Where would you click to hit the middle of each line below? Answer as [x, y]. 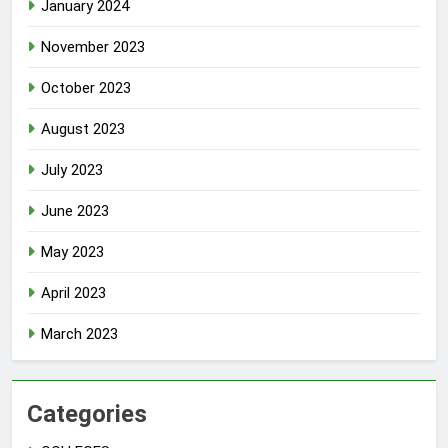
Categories [87, 414]
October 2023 [86, 88]
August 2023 [83, 129]
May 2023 [72, 252]
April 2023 [73, 293]
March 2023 [79, 334]
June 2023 [75, 211]
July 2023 [72, 170]
